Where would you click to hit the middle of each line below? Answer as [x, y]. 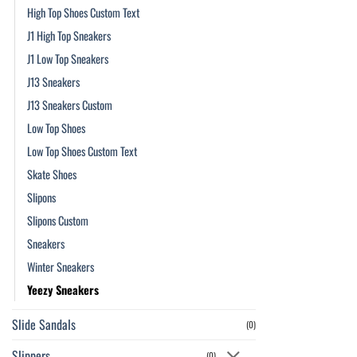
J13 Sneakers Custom [70, 105]
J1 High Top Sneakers [69, 36]
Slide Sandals [44, 325]
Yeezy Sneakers [63, 290]
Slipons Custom [58, 221]
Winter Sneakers [61, 267]
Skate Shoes [52, 175]
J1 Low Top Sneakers [68, 59]
